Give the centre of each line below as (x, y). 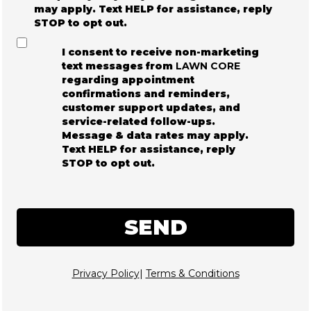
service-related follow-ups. (138, 121)
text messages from (119, 66)
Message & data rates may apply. (155, 135)
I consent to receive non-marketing (160, 52)
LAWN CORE (208, 66)
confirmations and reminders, (146, 93)
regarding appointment (128, 79)
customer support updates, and (151, 107)
